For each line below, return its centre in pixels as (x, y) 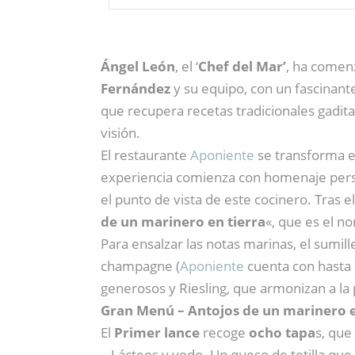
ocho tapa (282, 333)
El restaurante (145, 155)
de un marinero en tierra (183, 222)
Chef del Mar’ (242, 67)
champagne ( (140, 266)
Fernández (136, 89)
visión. (120, 133)
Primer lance (157, 333)
